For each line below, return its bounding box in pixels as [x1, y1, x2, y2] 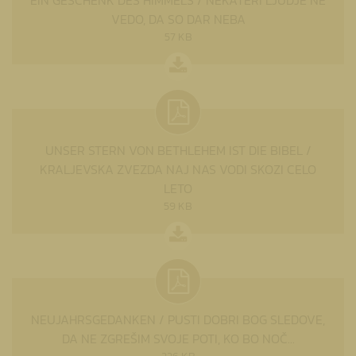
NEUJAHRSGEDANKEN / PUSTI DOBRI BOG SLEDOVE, [31, 309, 325, 329]
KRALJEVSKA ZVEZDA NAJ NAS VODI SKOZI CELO [40, 159, 316, 179]
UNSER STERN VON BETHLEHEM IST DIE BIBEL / [44, 140, 311, 160]
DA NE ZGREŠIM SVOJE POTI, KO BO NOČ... [61, 328, 295, 348]
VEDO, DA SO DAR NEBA [110, 9, 246, 29]
